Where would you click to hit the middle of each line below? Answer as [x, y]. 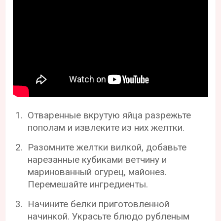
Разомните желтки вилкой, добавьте [107, 147]
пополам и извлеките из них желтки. [106, 127]
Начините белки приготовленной [99, 204]
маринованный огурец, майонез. [97, 172]
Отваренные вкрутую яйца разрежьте [110, 115]
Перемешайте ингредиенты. [88, 184]
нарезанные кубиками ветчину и [97, 159]
